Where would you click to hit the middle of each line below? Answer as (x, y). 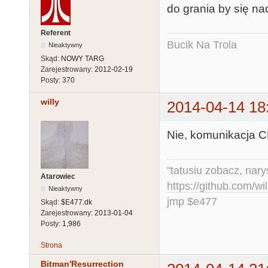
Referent (56, 33)
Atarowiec (58, 177)
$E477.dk (77, 202)
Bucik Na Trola (202, 45)
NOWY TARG (83, 59)
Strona (51, 246)
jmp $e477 (192, 202)
